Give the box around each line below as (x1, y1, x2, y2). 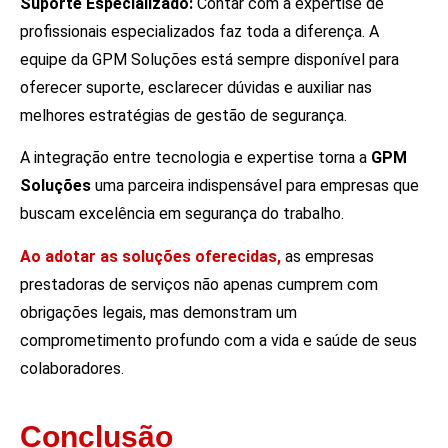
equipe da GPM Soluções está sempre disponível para (20, 49, 399, 69)
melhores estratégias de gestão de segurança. (20, 105, 347, 125)
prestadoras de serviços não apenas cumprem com (20, 274, 378, 294)
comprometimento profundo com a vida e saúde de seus (20, 330, 417, 350)
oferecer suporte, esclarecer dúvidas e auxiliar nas (20, 77, 372, 97)
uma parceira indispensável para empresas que (91, 176, 419, 196)
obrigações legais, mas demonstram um (20, 302, 297, 322)
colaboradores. (20, 358, 124, 378)
